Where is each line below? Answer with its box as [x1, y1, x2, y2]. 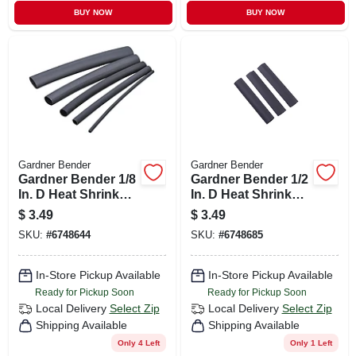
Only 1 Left [289, 338, 332, 347]
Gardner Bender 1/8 [17, 172, 136, 186]
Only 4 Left [117, 338, 160, 347]
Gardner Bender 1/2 [190, 172, 308, 186]
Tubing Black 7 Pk [17, 202, 127, 216]
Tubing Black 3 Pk [190, 202, 300, 216]
